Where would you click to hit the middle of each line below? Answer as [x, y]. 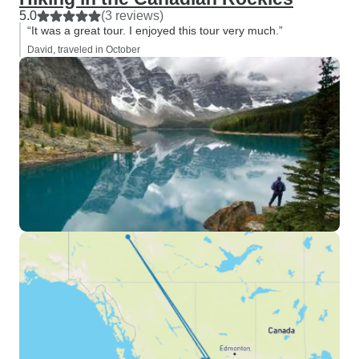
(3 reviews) [132, 16]
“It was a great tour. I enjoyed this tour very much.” [155, 30]
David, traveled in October [84, 50]
